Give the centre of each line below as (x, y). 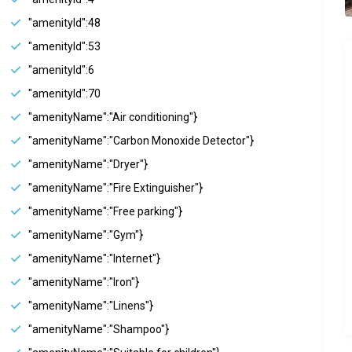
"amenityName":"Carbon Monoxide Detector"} (141, 141)
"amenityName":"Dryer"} (88, 165)
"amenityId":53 (64, 47)
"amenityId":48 (64, 23)
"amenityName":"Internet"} (94, 259)
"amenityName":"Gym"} (86, 235)
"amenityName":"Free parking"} (105, 212)
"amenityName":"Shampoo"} (99, 330)
